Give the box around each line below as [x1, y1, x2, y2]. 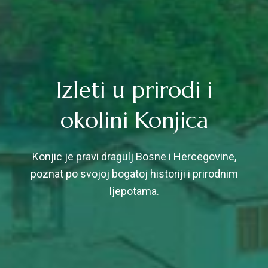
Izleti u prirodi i [56, 75, 212, 104]
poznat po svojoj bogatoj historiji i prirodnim [30, 167, 238, 180]
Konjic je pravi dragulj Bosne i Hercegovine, [32, 150, 236, 163]
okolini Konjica [60, 105, 208, 135]
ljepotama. [109, 184, 159, 197]
